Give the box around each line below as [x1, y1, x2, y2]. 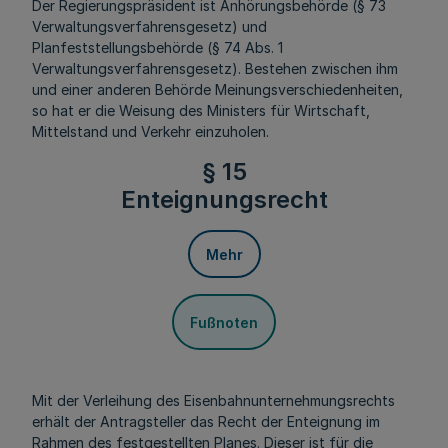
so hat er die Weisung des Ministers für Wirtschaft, [32, 102, 370, 119]
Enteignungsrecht [120, 185, 328, 214]
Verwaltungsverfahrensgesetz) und [32, 18, 267, 35]
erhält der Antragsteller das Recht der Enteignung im [32, 413, 380, 430]
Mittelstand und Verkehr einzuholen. [32, 123, 269, 140]
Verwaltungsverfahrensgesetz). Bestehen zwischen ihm [32, 60, 398, 77]
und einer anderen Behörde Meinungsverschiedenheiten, [32, 81, 403, 98]
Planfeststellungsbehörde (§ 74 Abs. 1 [32, 39, 283, 56]
